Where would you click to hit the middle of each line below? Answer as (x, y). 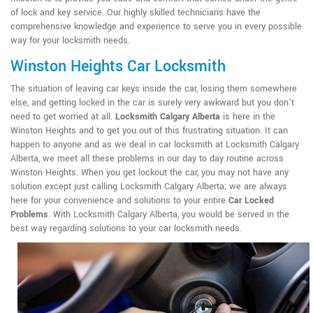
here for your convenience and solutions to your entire (119, 200)
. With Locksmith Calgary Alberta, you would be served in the (169, 214)
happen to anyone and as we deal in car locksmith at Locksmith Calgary (155, 144)
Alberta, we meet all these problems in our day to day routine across (147, 158)
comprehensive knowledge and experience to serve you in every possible (156, 26)
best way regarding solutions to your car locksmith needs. (126, 228)
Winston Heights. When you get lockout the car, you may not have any (150, 172)
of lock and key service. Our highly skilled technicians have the (136, 12)
